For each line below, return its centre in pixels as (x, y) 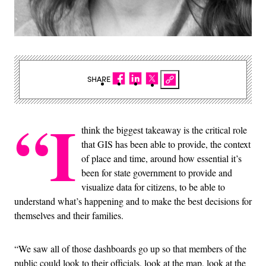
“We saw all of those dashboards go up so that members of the (130, 248)
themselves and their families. (69, 215)
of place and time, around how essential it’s (161, 158)
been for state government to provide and (157, 172)
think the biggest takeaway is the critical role (164, 129)
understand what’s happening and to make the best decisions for (133, 201)
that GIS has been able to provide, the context (166, 144)
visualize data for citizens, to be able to (153, 186)
